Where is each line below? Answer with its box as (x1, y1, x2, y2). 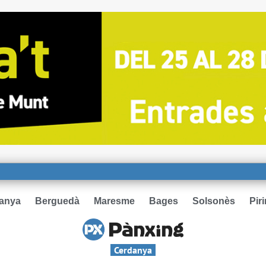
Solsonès (192, 196, 236, 206)
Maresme (94, 196, 135, 206)
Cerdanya (114, 243, 152, 256)
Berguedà (35, 196, 80, 206)
